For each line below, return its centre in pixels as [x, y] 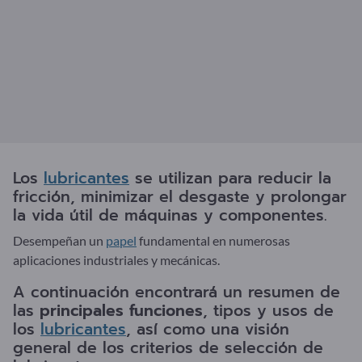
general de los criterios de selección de [168, 347]
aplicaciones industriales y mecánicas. [116, 259]
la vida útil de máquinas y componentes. [170, 215]
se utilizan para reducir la [230, 178]
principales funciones [121, 310]
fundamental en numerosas [213, 240]
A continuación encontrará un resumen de [177, 292]
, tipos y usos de [268, 310]
